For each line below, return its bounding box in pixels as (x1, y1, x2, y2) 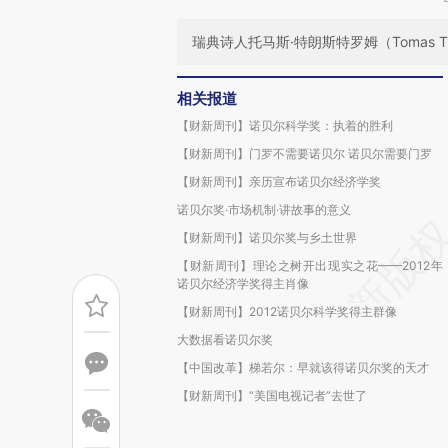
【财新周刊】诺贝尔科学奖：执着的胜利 (177, 118, 393, 133)
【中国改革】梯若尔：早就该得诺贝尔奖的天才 (177, 360, 429, 375)
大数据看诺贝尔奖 (177, 332, 273, 347)
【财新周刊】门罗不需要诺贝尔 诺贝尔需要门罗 (177, 146, 432, 161)
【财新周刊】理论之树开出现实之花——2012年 (177, 258, 443, 273)
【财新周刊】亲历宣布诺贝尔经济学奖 (177, 174, 381, 189)
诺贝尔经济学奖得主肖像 (177, 276, 309, 291)
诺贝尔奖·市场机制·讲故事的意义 (177, 202, 351, 217)
